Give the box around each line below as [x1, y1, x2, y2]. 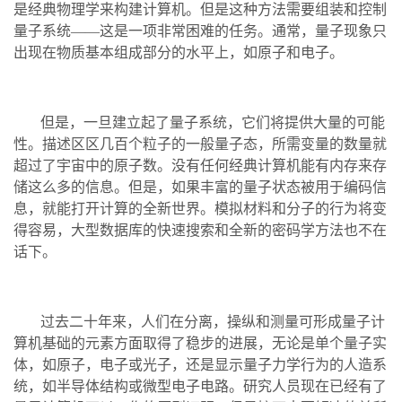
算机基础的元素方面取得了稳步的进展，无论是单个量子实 [13, 335, 387, 351]
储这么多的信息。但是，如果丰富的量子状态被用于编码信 [13, 179, 387, 195]
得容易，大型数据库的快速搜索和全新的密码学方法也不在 [13, 222, 387, 238]
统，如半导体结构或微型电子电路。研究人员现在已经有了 [13, 378, 387, 394]
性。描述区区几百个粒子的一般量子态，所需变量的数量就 [13, 135, 387, 152]
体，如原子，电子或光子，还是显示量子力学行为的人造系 [13, 356, 387, 372]
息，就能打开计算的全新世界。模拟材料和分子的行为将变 [13, 200, 387, 216]
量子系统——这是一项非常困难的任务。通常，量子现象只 [13, 22, 387, 39]
